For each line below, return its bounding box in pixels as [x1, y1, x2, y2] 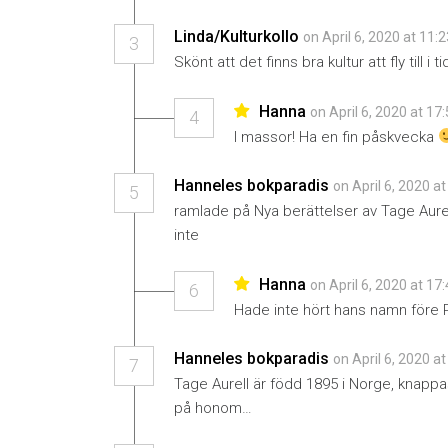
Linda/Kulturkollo [174, 26, 299, 46]
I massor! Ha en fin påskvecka [234, 127, 438, 146]
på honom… [174, 398, 252, 417]
